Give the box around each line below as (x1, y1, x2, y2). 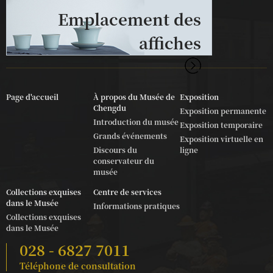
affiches (139, 30, 201, 54)
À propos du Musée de (93, 91, 175, 102)
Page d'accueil (6, 91, 58, 102)
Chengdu (93, 102, 126, 113)
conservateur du (93, 155, 154, 166)
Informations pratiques (93, 200, 180, 211)
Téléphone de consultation (19, 259, 136, 272)
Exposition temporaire (180, 119, 263, 130)
